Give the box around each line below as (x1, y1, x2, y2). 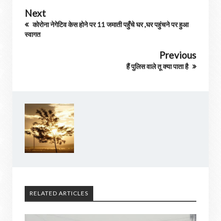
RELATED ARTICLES (30, 189, 88, 197)
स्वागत (25, 30, 40, 38)
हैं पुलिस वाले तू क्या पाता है (126, 62, 190, 71)
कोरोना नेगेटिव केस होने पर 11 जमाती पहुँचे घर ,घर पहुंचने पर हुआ (31, 20, 188, 29)
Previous (159, 49, 196, 61)
